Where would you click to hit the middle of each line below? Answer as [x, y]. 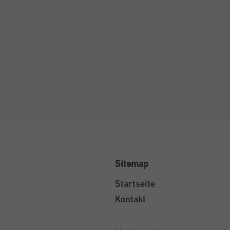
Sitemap [132, 163]
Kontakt [130, 199]
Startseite [135, 183]
